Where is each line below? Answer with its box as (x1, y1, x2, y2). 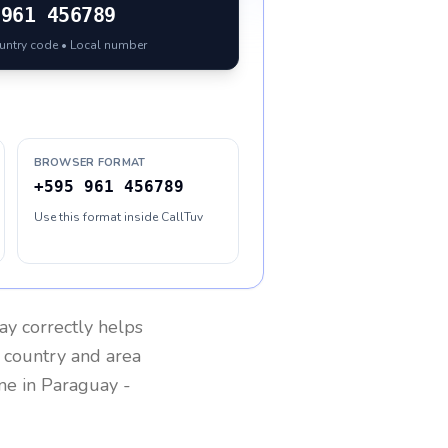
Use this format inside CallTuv (33, 209, 203, 225)
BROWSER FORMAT (33, 155, 146, 170)
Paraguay (41, 373, 118, 397)
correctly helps (17, 315, 143, 339)
